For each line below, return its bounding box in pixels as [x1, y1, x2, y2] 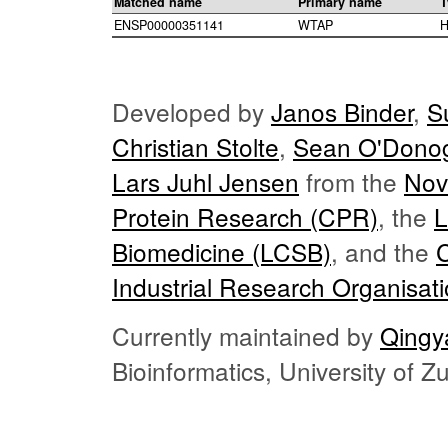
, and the [331, 234, 436, 270]
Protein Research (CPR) [112, 199, 378, 235]
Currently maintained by [112, 318, 380, 354]
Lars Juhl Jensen [112, 164, 299, 200]
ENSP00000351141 [114, 16, 224, 35]
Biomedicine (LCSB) [112, 234, 331, 270]
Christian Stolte [112, 129, 279, 165]
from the [299, 164, 404, 200]
